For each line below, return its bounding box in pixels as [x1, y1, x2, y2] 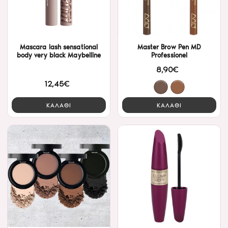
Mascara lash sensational [19, 43, 98, 51]
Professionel [151, 51, 188, 60]
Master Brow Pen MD [137, 43, 202, 51]
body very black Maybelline [16, 51, 101, 60]
